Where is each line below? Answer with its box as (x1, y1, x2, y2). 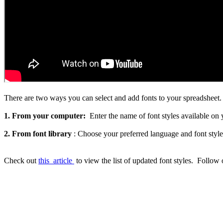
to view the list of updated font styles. (74, 156, 197, 165)
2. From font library (4, 129, 74, 138)
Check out (4, 156, 38, 165)
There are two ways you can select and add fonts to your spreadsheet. (4, 94, 222, 103)
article (53, 156, 74, 165)
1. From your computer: (4, 111, 88, 120)
